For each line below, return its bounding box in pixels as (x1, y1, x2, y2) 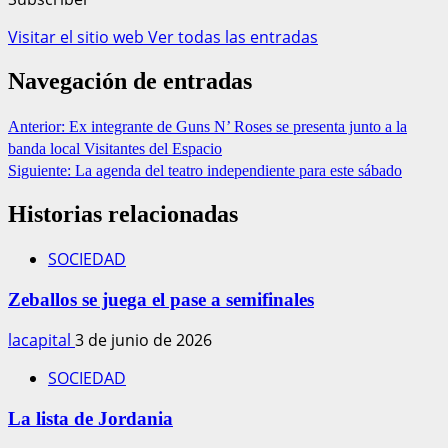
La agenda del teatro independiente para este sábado (75, 161, 402, 179)
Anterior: (8, 117, 69, 135)
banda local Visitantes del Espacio (8, 139, 222, 157)
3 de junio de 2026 (75, 329, 212, 352)
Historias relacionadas (8, 200, 238, 227)
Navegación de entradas (8, 68, 252, 95)
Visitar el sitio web (8, 26, 148, 49)
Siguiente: (8, 161, 75, 179)
